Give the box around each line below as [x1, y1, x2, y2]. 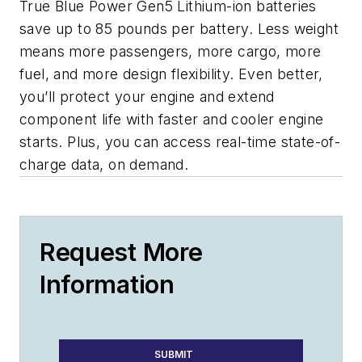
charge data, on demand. [19, 156, 189, 174]
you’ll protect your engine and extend [19, 88, 275, 106]
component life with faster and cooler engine [19, 111, 324, 128]
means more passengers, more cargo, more [19, 43, 322, 61]
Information [40, 270, 175, 300]
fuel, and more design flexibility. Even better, [19, 65, 323, 83]
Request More [40, 238, 203, 267]
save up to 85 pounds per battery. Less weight [19, 20, 339, 38]
